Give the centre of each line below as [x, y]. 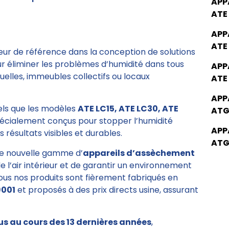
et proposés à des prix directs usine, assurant [107, 190]
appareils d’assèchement [139, 153]
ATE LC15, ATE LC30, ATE [128, 109]
